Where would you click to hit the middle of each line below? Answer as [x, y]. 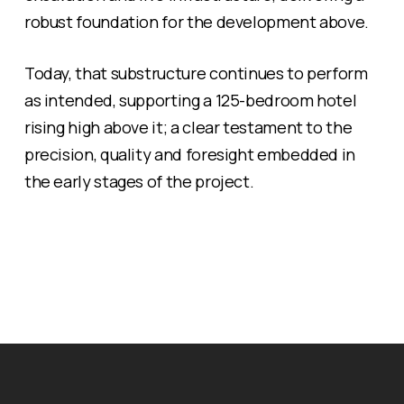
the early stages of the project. [139, 181]
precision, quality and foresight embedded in [190, 154]
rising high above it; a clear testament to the [188, 127]
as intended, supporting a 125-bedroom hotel [190, 100]
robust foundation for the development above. [197, 21]
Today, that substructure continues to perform [196, 73]
